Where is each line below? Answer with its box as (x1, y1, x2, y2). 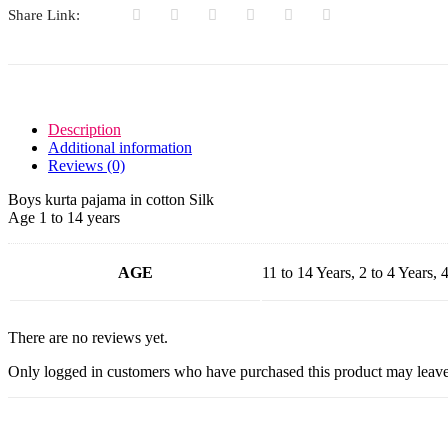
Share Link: (8, 6, 80, 23)
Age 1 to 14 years (8, 208, 120, 226)
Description (48, 120, 121, 138)
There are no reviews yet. (8, 328, 168, 346)
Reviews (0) (48, 156, 125, 174)
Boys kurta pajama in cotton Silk (8, 190, 214, 208)
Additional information (48, 138, 192, 156)
